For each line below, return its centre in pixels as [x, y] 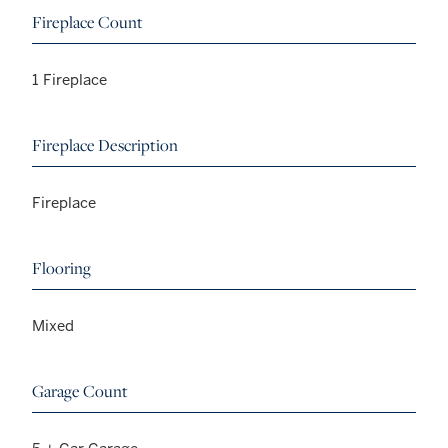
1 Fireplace [69, 79]
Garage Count [80, 390]
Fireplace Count [87, 21]
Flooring [61, 267]
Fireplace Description [105, 144]
